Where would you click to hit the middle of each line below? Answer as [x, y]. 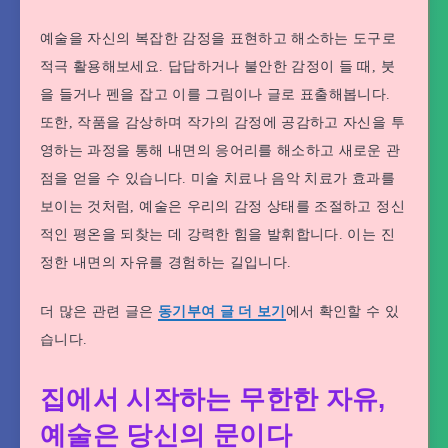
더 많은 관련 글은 [99, 311]
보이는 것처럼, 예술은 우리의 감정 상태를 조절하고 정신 [222, 206]
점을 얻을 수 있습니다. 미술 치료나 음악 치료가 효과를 [217, 178]
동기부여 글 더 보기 [221, 311]
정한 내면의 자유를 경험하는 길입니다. [166, 262]
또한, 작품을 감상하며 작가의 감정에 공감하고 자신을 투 [222, 122]
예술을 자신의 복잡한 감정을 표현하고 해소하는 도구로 [218, 38]
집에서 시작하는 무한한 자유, [213, 398]
